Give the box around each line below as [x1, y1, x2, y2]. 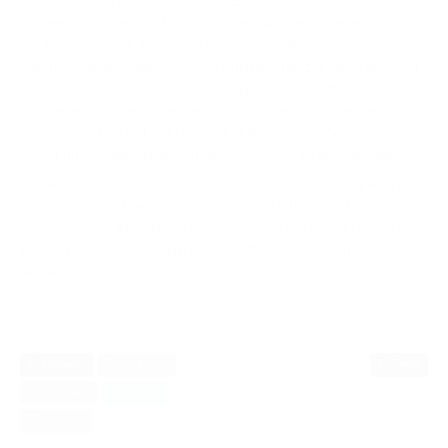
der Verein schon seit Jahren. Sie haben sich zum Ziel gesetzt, [20, 125, 396, 141]
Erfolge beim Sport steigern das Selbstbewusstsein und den [20, 242, 385, 258]
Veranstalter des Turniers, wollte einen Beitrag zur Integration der [20, 59, 420, 75]
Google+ [36, 414, 83, 427]
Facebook [113, 358, 167, 371]
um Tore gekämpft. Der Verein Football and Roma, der [20, 37, 350, 53]
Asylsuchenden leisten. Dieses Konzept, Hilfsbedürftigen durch [20, 81, 404, 97]
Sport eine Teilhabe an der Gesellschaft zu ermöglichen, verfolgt [20, 103, 409, 119]
